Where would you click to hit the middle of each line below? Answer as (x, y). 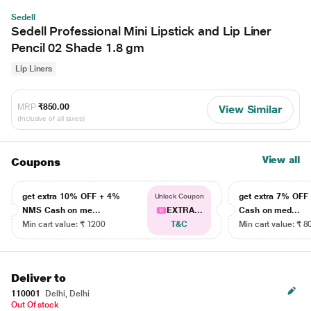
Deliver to (39, 278)
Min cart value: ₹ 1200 (64, 224)
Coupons (36, 162)
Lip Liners (34, 69)
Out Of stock (35, 305)
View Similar (250, 109)
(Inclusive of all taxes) (51, 118)
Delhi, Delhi (66, 294)
